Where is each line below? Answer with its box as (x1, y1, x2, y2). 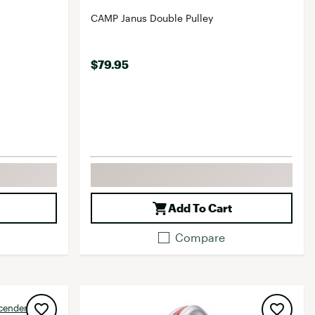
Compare (175, 231, 226, 244)
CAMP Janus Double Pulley (91, 12, 214, 24)
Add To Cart (168, 201, 233, 214)
